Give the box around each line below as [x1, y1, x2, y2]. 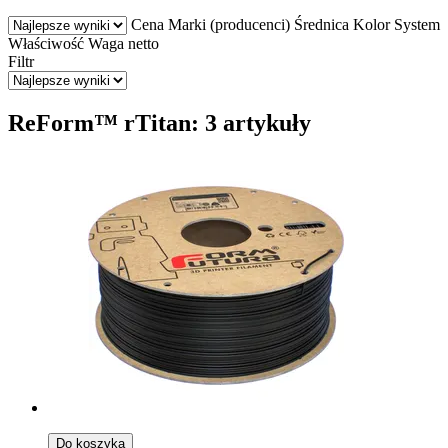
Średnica [294, 15, 349, 33]
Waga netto [88, 34, 159, 52]
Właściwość [8, 34, 84, 52]
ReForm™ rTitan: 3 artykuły [8, 109, 311, 136]
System [394, 15, 440, 33]
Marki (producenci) [168, 15, 290, 33]
